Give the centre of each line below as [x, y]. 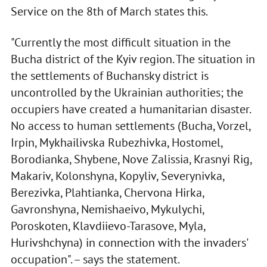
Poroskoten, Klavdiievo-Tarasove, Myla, [108, 226]
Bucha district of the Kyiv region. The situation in [133, 59]
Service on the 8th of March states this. [109, 12]
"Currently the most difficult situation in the [120, 43]
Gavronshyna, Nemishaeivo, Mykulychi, [107, 209]
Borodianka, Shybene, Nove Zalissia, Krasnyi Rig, [131, 159]
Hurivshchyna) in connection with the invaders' [129, 243]
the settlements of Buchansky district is [109, 76]
